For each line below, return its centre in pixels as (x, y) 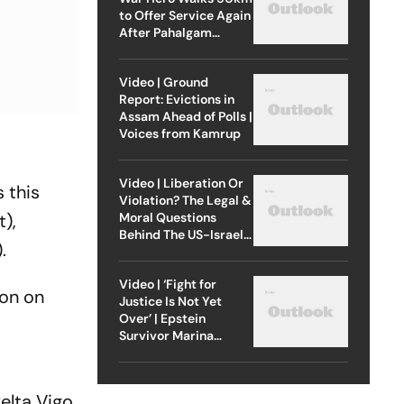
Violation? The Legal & (185, 200)
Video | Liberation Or (181, 183)
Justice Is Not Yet (170, 301)
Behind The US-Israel (181, 234)
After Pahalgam (165, 32)
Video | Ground (163, 82)
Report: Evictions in (176, 99)
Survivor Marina (166, 335)
